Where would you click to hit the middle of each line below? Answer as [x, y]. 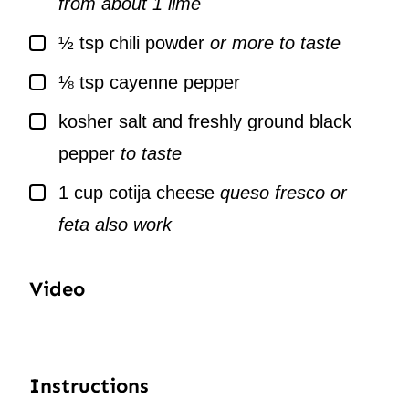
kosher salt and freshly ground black [205, 122]
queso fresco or [283, 193]
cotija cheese [162, 193]
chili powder [157, 43]
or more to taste [275, 43]
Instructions [92, 386]
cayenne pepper [175, 83]
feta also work [115, 225]
